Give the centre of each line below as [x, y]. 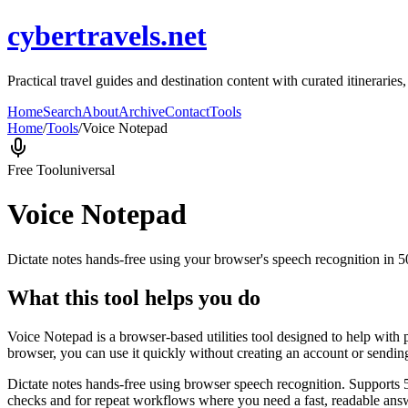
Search [62, 111]
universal [89, 169]
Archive [142, 111]
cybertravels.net [107, 36]
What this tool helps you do [134, 297]
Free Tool [35, 169]
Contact [187, 111]
